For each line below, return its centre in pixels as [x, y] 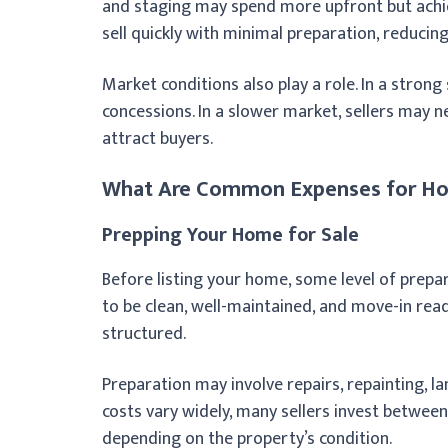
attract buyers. [157, 138]
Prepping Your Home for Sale [230, 234]
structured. [144, 333]
